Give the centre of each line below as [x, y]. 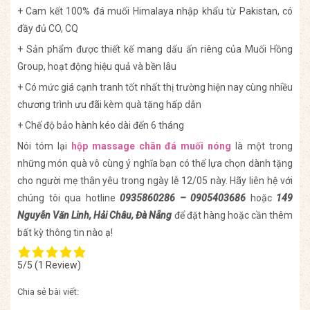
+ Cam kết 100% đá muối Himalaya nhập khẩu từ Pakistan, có [155, 11]
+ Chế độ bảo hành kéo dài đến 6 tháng [101, 126]
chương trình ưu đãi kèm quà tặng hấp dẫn [109, 105]
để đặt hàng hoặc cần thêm [232, 216]
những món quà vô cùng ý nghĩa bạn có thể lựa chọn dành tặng [155, 164]
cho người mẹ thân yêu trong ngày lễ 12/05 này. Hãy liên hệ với [155, 181]
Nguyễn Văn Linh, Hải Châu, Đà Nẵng [95, 216]
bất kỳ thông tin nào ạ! [65, 233]
